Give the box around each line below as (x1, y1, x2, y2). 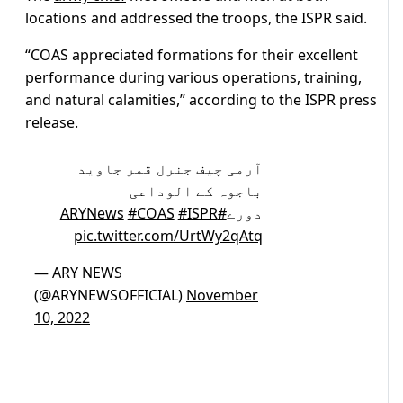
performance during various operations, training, (25, 67, 362, 88)
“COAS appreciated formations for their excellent (25, 45, 358, 66)
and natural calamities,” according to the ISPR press (25, 90, 377, 111)
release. (25, 112, 78, 133)
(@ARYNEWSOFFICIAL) (34, 285, 186, 306)
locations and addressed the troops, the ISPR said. (25, 8, 367, 29)
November (186, 285, 258, 306)
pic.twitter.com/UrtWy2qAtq (73, 226, 263, 246)
